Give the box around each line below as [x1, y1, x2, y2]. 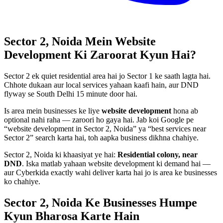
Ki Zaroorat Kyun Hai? [71, 48, 196, 61]
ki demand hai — [154, 159, 211, 168]
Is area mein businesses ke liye [4, 106, 102, 115]
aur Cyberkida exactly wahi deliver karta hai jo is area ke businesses [4, 168, 217, 177]
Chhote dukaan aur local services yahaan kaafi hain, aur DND [4, 80, 199, 89]
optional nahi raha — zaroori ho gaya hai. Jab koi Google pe [4, 115, 194, 124]
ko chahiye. [4, 177, 40, 186]
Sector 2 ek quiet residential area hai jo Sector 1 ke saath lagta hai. [4, 71, 211, 80]
